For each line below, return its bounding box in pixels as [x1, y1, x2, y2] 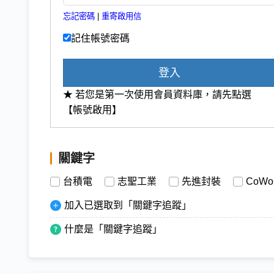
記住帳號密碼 [71, 32, 130, 43]
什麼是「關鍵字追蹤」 [64, 223, 162, 234]
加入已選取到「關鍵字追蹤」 [64, 199, 191, 210]
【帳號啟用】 [63, 104, 122, 115]
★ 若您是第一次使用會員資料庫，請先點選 [63, 89, 251, 100]
